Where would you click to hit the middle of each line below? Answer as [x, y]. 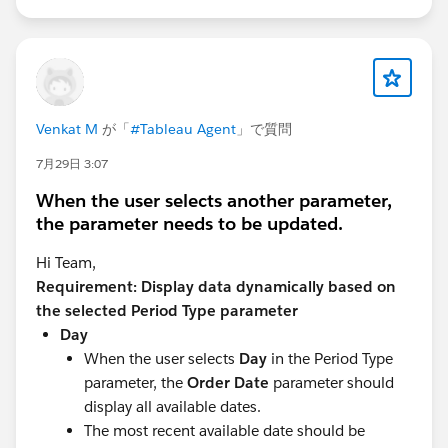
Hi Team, [68, 262]
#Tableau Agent [183, 128]
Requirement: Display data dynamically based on [216, 286]
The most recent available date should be [224, 430]
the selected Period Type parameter [167, 310]
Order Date [228, 382]
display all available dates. [172, 406]
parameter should [331, 382]
